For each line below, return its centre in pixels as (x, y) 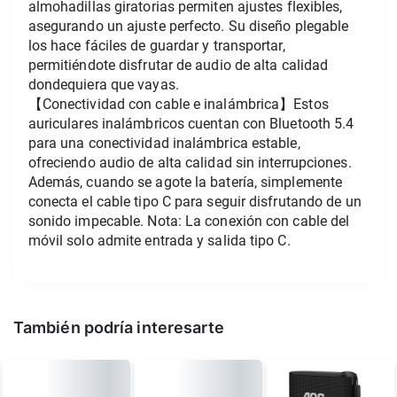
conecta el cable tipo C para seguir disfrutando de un (195, 201)
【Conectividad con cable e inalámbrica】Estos (178, 104)
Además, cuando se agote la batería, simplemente (185, 182)
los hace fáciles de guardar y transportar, (156, 45)
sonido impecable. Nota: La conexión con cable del (189, 221)
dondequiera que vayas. (105, 84)
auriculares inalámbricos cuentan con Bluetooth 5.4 (191, 123)
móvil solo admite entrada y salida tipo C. (159, 240)
